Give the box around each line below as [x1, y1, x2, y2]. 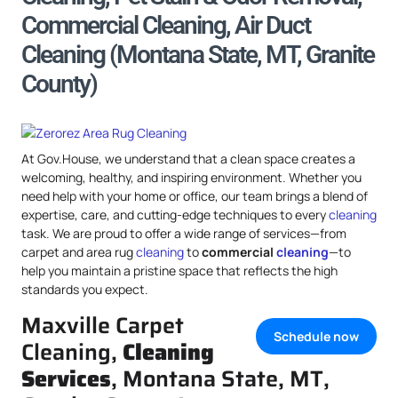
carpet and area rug [21, 243, 136, 260]
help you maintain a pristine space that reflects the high [21, 262, 338, 279]
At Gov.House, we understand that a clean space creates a [21, 150, 355, 167]
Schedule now [274, 328, 359, 346]
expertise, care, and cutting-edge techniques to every [21, 206, 329, 223]
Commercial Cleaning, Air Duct [21, 11, 310, 40]
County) [21, 69, 97, 99]
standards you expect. [21, 281, 148, 298]
